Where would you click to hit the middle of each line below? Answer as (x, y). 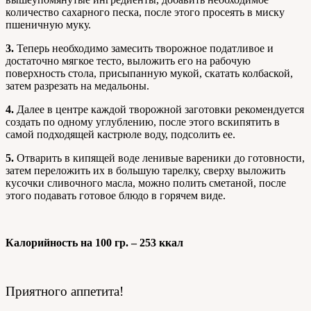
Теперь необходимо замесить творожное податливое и (145, 48)
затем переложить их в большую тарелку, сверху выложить (145, 170)
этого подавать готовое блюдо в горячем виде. (116, 195)
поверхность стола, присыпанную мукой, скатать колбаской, (149, 73)
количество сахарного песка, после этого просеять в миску (145, 12)
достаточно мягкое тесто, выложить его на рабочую (128, 60)
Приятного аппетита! (65, 291)
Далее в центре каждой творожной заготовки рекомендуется (159, 109)
